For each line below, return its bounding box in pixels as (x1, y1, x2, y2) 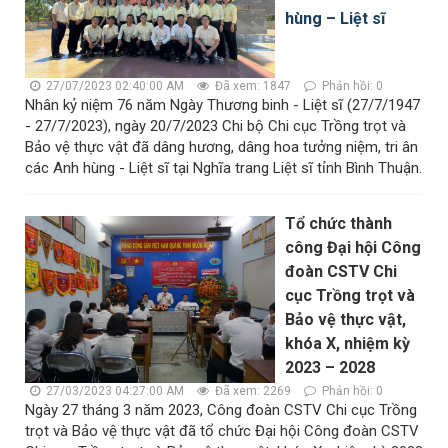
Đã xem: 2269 (212, 384, 291, 399)
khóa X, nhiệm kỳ (285, 334, 410, 354)
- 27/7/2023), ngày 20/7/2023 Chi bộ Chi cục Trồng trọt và (25, 117, 406, 136)
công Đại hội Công (285, 238, 421, 258)
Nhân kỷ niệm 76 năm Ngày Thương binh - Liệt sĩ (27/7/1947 (25, 96, 420, 115)
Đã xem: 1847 (212, 79, 291, 94)
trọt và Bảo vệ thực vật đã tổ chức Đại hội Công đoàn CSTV (25, 422, 419, 441)
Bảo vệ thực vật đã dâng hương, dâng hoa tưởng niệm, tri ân (25, 138, 418, 157)
